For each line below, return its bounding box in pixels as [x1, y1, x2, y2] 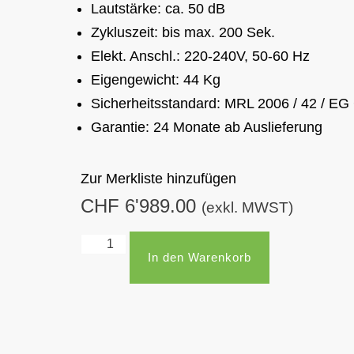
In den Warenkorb [148, 250, 252, 264]
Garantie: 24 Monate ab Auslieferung [91, 119, 322, 136]
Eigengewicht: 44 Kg [91, 72, 220, 88]
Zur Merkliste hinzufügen [81, 171, 236, 187]
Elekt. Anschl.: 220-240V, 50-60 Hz [91, 48, 310, 65]
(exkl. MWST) [201, 199, 293, 217]
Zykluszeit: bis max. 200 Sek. [91, 24, 275, 41]
